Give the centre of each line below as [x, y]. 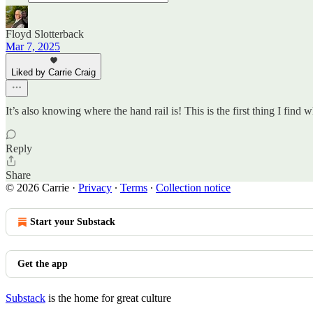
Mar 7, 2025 [33, 46]
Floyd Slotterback [45, 34]
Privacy [95, 188]
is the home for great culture [108, 298]
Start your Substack [73, 222]
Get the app [43, 264]
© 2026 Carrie [37, 188]
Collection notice [193, 188]
